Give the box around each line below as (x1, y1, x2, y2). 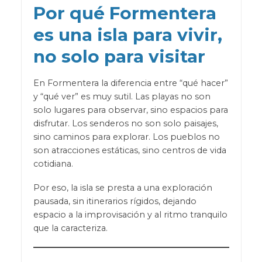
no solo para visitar (33, 46, 205, 67)
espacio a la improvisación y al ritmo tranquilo (33, 209, 227, 220)
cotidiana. (33, 158, 73, 170)
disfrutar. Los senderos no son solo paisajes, (33, 118, 218, 129)
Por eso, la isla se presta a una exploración (33, 182, 212, 194)
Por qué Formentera (33, 2, 216, 24)
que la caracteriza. (33, 223, 108, 234)
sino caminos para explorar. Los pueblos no (33, 132, 220, 143)
